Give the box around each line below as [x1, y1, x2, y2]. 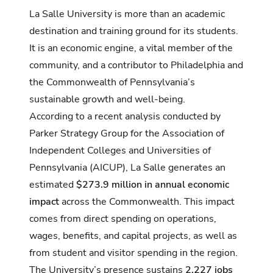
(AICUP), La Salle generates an [87, 160, 225, 174]
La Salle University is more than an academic [29, 7, 225, 21]
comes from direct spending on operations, [29, 211, 216, 225]
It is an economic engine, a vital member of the [29, 41, 233, 55]
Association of [162, 126, 224, 140]
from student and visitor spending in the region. [29, 246, 238, 260]
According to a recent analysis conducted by [29, 109, 221, 123]
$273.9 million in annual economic [76, 177, 229, 191]
